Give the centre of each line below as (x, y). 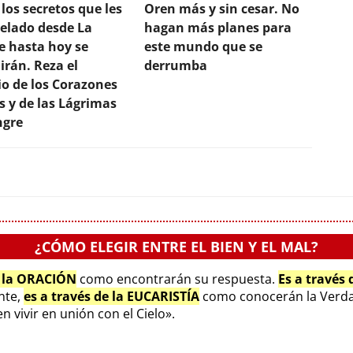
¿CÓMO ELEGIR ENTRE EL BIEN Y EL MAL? (176, 246)
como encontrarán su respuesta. (177, 279)
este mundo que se (203, 46)
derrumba (176, 65)
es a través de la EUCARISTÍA (111, 296)
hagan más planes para (218, 27)
